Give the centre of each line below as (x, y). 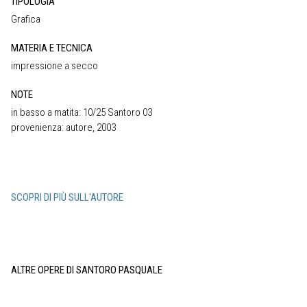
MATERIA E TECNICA (52, 48)
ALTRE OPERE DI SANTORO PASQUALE (87, 270)
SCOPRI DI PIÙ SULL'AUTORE (67, 197)
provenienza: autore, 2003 (63, 127)
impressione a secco (54, 65)
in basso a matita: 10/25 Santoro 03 (82, 112)
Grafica (26, 19)
